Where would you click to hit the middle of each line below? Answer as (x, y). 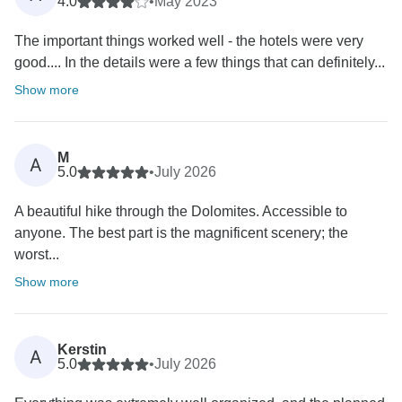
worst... (37, 255)
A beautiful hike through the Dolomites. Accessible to (181, 212)
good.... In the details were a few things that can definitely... (200, 63)
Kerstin (82, 350)
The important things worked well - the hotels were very (189, 41)
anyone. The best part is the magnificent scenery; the (181, 233)
